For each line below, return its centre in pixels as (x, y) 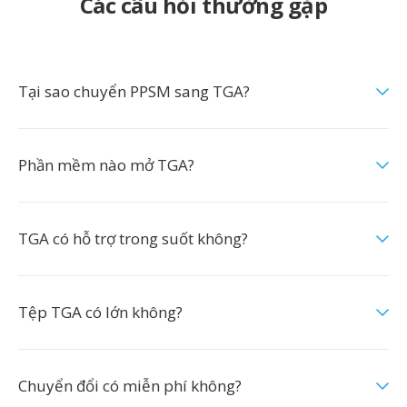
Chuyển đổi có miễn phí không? (130, 386)
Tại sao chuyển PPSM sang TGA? (134, 91)
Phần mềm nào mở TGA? (106, 165)
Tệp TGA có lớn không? (100, 312)
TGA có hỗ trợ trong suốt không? (133, 238)
